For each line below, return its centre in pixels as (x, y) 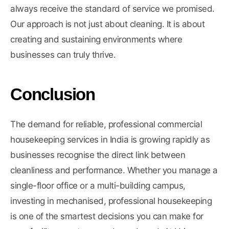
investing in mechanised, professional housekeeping (111, 201)
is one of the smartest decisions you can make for (107, 216)
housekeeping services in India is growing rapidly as (110, 140)
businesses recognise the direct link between (98, 155)
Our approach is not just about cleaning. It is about (107, 24)
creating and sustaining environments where (96, 40)
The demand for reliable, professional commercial (106, 124)
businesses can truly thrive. (64, 55)
